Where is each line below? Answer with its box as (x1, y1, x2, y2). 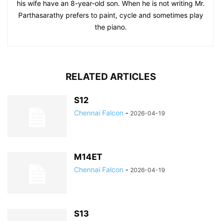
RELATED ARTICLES (65, 71, 156, 83)
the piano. (94, 23, 127, 32)
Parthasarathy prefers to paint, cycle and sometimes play (18, 11, 203, 20)
